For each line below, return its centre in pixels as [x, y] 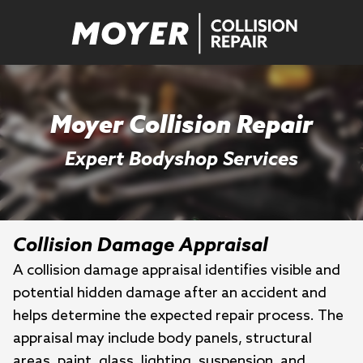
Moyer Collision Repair [181, 126]
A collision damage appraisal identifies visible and [177, 271]
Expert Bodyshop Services [181, 160]
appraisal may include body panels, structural [162, 339]
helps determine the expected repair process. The [178, 316]
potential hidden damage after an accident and [170, 293]
